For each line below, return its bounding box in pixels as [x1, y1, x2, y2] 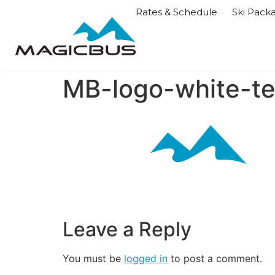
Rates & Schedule [135, 6, 217, 18]
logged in [124, 252, 168, 265]
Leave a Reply [63, 217, 192, 242]
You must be [63, 252, 124, 265]
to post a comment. [168, 252, 262, 265]
